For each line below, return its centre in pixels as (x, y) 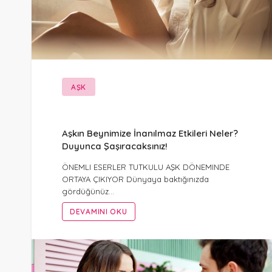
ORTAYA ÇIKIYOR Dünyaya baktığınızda (135, 179)
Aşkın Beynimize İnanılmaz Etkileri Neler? (150, 134)
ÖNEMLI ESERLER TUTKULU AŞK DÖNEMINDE (146, 167)
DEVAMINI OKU (99, 211)
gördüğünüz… (88, 191)
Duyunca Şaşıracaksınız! (115, 146)
